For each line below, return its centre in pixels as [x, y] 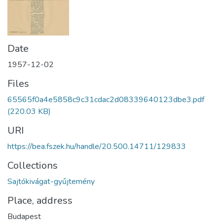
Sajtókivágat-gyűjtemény [51, 182]
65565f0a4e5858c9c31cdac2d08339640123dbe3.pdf [106, 100]
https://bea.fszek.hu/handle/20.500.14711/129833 [97, 147]
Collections [33, 166]
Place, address [40, 201]
